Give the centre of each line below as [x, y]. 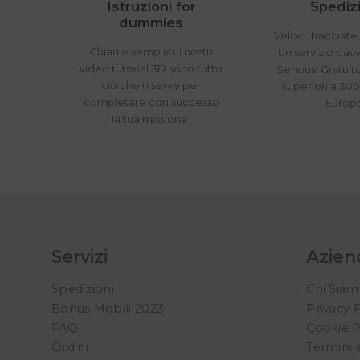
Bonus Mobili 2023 [108, 309]
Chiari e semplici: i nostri [151, 52]
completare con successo [151, 103]
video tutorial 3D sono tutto [151, 69]
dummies [151, 23]
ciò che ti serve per [151, 86]
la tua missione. [151, 120]
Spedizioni [83, 290]
